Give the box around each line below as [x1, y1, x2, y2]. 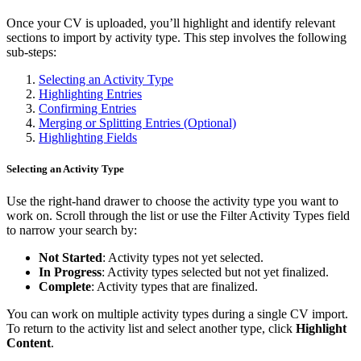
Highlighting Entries [39, 87, 142, 102]
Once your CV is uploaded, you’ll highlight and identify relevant [6, 16, 335, 31]
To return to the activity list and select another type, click [6, 321, 296, 335]
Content [6, 335, 51, 350]
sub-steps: [6, 45, 56, 60]
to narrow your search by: [6, 222, 137, 237]
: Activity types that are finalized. [91, 279, 258, 293]
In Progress [39, 264, 102, 279]
